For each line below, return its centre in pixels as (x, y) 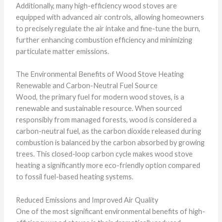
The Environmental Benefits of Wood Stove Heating (100, 74)
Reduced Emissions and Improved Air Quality (87, 200)
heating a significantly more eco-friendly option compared (108, 166)
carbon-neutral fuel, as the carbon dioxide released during (108, 131)
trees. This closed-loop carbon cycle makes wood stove (104, 154)
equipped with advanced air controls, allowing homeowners (110, 17)
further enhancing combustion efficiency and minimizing (104, 40)
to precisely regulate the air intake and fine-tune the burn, (108, 28)
